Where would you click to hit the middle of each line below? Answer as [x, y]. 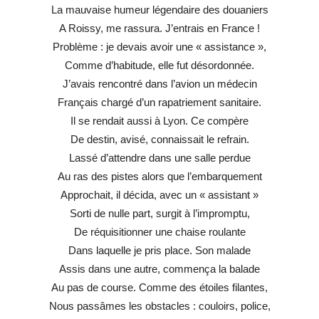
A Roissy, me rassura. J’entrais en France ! [159, 28]
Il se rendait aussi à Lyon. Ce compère [159, 120]
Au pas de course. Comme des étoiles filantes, [159, 287]
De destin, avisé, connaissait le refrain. [159, 139]
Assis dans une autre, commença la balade [159, 268]
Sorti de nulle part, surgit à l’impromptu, [159, 213]
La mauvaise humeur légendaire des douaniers [159, 9]
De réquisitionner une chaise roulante [159, 231]
